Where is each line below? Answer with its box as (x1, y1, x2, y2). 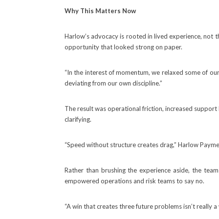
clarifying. (65, 115, 91, 123)
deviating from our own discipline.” (65, 79, 162, 87)
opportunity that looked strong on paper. (65, 43, 182, 51)
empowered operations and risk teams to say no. (65, 177, 204, 185)
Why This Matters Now (65, 7, 136, 15)
